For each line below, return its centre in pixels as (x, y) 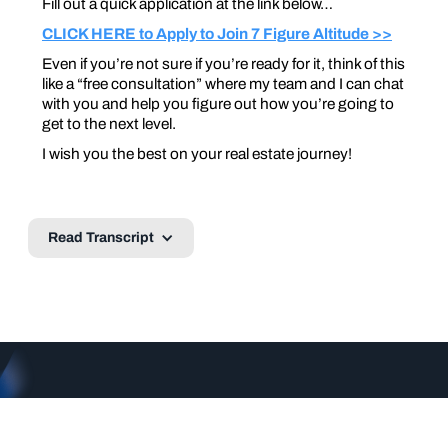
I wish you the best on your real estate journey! (197, 154)
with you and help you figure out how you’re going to (218, 104)
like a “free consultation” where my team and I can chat (223, 84)
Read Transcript (101, 238)
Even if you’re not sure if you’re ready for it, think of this (223, 64)
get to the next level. (109, 124)
